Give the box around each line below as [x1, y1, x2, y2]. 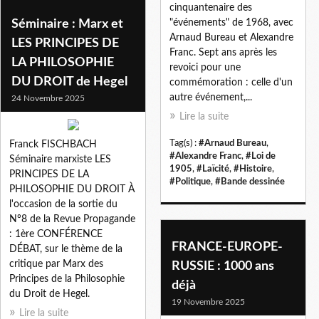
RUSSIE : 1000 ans [172, 259, 274, 273]
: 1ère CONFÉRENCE [9, 229, 103, 239]
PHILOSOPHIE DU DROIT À [9, 184, 135, 194]
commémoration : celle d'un [169, 77, 293, 88]
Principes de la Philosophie [9, 273, 125, 284]
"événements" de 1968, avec [169, 17, 293, 28]
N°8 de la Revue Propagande [9, 214, 135, 224]
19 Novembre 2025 [172, 297, 245, 306]
